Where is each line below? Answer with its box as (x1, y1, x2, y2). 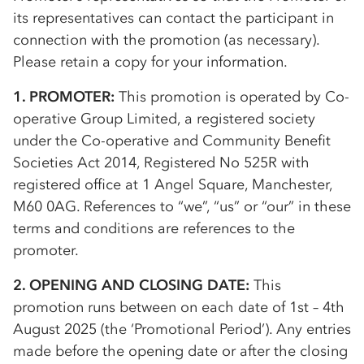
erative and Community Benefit (123, 132, 331, 149)
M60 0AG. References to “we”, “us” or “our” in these (13, 197, 351, 215)
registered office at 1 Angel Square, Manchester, (13, 175, 332, 193)
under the (13, 132, 81, 149)
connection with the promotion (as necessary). (13, 31, 319, 49)
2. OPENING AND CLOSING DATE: (13, 276, 249, 294)
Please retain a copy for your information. (13, 53, 288, 71)
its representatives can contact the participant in (13, 9, 334, 27)
